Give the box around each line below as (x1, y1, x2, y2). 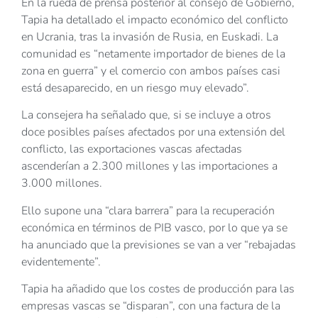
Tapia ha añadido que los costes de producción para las (21, 281, 295, 297)
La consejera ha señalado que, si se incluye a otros (21, 107, 271, 124)
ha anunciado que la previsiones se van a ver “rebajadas (21, 236, 296, 253)
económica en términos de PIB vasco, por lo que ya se (21, 219, 287, 236)
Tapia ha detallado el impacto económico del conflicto (21, 12, 288, 28)
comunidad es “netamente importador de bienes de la (21, 46, 285, 62)
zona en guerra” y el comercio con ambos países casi (21, 63, 280, 79)
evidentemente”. (21, 253, 101, 270)
